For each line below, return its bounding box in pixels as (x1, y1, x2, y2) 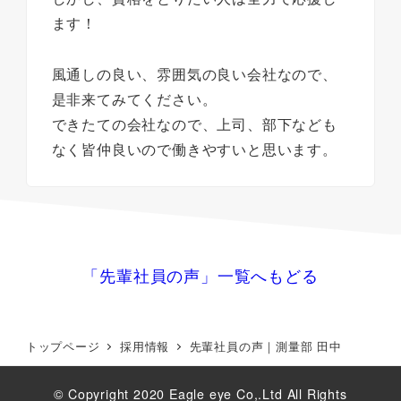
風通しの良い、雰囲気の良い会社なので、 (51, 63, 337, 84)
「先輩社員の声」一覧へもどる (82, 263, 319, 287)
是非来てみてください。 (51, 88, 218, 109)
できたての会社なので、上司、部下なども (51, 113, 337, 134)
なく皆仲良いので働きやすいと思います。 (51, 138, 337, 159)
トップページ (25, 337, 100, 355)
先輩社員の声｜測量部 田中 (189, 337, 342, 355)
